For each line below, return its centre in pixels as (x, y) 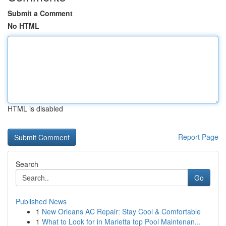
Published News (41, 201)
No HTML (23, 26)
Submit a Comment (40, 13)
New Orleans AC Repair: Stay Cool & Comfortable (121, 211)
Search (27, 164)
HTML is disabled (35, 108)
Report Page (198, 137)
